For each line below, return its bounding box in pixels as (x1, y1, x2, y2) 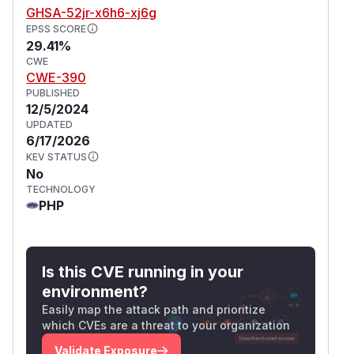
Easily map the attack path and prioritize (42, 302, 265, 316)
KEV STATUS (26, 150, 87, 163)
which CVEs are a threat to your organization (42, 318, 290, 332)
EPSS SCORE (26, 22, 86, 35)
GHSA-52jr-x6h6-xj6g (26, 4, 156, 21)
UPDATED (26, 118, 73, 130)
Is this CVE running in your (42, 262, 243, 281)
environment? (42, 281, 148, 301)
